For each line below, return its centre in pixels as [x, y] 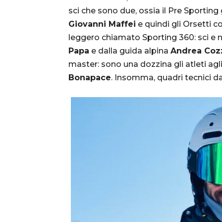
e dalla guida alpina [130, 51]
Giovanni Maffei [102, 24]
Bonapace [90, 77]
